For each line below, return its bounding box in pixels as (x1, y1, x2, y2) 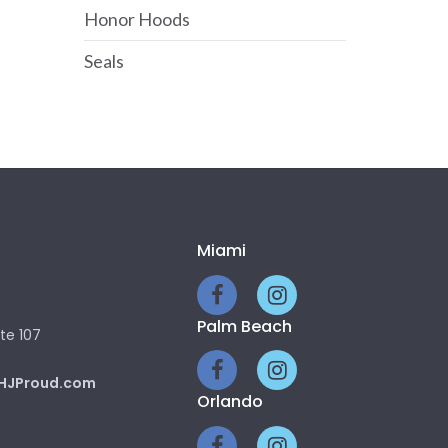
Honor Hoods (83, 8, 190, 30)
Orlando (197, 390, 263, 413)
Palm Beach (197, 314, 292, 338)
